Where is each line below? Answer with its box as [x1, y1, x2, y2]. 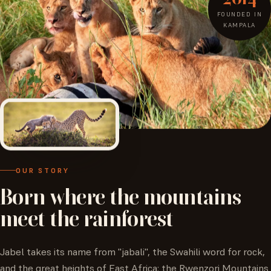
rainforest [83, 204, 174, 232]
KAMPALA [223, 21, 256, 30]
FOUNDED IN [217, 10, 263, 19]
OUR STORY [16, 165, 70, 175]
